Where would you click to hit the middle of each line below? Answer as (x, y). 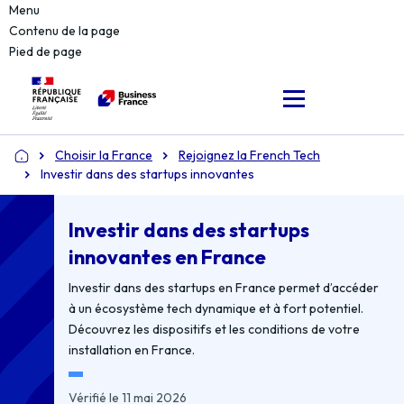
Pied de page (46, 51)
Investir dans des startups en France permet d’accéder (224, 288)
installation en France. (132, 350)
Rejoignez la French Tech (249, 155)
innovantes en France (168, 257)
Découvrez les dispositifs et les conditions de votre (215, 329)
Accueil (33, 163)
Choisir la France (104, 155)
